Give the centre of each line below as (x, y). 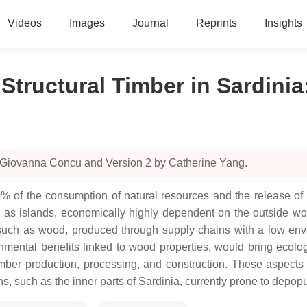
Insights (283, 23)
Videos (24, 23)
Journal (150, 23)
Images (87, 23)
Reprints (216, 23)
